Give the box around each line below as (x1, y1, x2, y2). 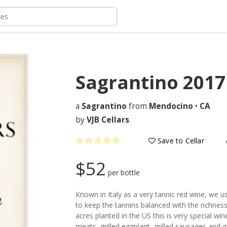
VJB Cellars (87, 114, 129, 125)
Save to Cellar (155, 135, 204, 145)
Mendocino (149, 101, 193, 111)
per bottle (108, 168, 140, 177)
